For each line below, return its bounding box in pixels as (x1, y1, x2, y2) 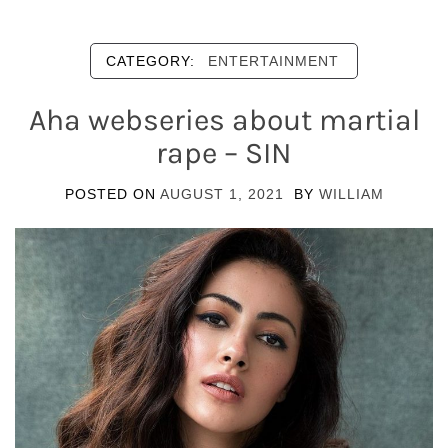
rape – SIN (156, 134, 292, 171)
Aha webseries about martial (28, 101, 420, 138)
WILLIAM (318, 185, 384, 202)
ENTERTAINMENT (208, 52, 339, 69)
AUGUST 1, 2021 (159, 185, 284, 202)
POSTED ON (64, 185, 160, 202)
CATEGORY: (106, 52, 200, 69)
